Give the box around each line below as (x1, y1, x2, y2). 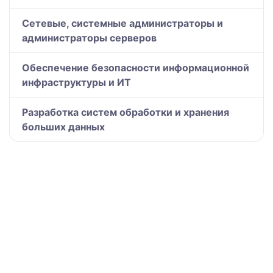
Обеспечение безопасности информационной (22, 61, 249, 74)
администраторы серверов (22, 31, 157, 44)
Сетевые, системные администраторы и (22, 16, 223, 29)
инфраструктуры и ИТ (22, 76, 131, 88)
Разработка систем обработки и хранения (22, 105, 229, 118)
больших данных (22, 120, 105, 133)
